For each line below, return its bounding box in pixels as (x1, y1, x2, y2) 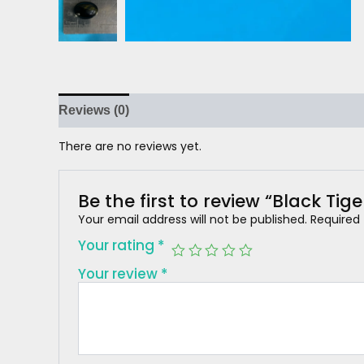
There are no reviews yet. (58, 138, 201, 154)
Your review (78, 263, 162, 284)
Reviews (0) (58, 103, 129, 117)
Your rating (78, 235, 158, 255)
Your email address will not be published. (78, 210, 308, 227)
